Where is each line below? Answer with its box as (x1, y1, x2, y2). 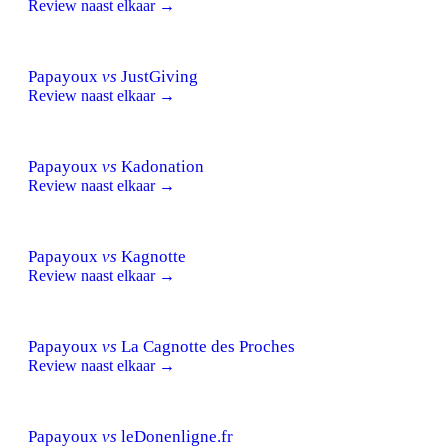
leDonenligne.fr (117, 426, 233, 446)
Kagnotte (117, 246, 186, 266)
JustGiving (117, 66, 198, 86)
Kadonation (117, 156, 204, 176)
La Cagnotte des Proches (117, 336, 295, 356)
